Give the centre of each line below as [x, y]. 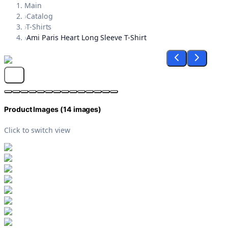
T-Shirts [39, 27]
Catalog [39, 16]
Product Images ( [34, 109]
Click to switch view [37, 130]
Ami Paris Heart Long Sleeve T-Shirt [86, 38]
